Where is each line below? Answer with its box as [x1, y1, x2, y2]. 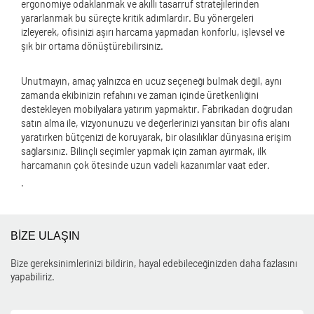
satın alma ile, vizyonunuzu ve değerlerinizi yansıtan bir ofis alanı [21, 117, 289, 129]
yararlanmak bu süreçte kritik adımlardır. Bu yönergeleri [21, 12, 254, 24]
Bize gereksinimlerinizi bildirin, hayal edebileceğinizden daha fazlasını [11, 257, 297, 269]
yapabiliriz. [11, 271, 55, 282]
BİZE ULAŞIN [11, 230, 80, 242]
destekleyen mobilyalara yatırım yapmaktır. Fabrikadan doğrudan [21, 103, 293, 115]
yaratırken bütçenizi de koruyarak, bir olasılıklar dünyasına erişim [21, 131, 292, 143]
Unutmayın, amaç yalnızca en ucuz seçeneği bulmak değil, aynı [21, 75, 282, 87]
